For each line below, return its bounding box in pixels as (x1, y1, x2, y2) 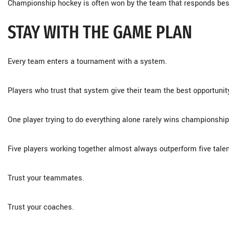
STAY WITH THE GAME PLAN (8, 21, 192, 43)
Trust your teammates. (8, 173, 84, 184)
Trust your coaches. (8, 202, 74, 213)
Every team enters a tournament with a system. (8, 56, 167, 67)
